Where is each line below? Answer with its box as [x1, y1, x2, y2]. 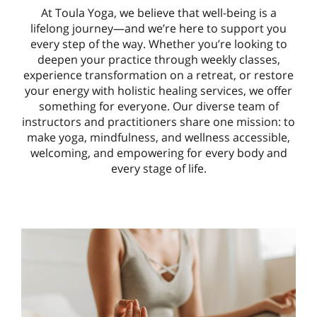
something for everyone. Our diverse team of [38, 98, 279, 114]
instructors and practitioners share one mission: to [22, 113, 295, 129]
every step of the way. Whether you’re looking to [30, 35, 287, 52]
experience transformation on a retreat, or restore [23, 67, 294, 83]
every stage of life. [110, 160, 207, 176]
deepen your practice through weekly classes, [37, 51, 280, 67]
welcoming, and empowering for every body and [30, 144, 287, 161]
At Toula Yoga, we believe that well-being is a [40, 4, 277, 21]
